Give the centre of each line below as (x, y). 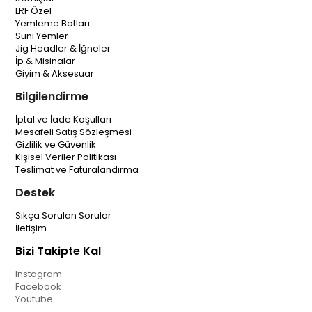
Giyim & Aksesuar (55, 73)
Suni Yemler (42, 36)
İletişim (31, 228)
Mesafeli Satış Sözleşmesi (74, 132)
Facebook (39, 287)
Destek (36, 193)
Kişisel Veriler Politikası (66, 157)
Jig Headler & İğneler (63, 48)
